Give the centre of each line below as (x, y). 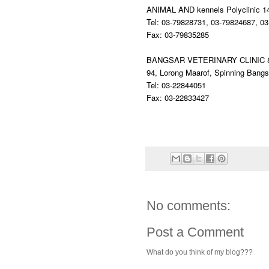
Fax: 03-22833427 (179, 97)
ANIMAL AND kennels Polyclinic (204, 9)
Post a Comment (195, 232)
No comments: (189, 206)
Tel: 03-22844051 (176, 85)
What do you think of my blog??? (200, 252)
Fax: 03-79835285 (179, 34)
